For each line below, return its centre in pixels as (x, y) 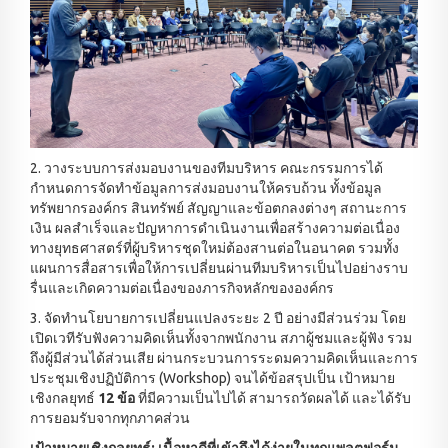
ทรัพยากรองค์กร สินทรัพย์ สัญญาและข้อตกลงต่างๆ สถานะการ (218, 207)
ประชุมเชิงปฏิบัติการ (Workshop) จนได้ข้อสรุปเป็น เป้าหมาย (212, 377)
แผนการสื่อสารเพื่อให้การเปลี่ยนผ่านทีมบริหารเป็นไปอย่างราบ (219, 267)
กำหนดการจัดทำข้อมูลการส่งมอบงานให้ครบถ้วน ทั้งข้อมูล (206, 187)
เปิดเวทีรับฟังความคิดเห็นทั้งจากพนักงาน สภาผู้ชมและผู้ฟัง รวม (221, 337)
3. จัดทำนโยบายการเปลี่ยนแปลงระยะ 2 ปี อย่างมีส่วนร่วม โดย (218, 317)
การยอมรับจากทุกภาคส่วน (110, 417)
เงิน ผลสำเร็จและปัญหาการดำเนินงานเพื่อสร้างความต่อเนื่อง (215, 227)
